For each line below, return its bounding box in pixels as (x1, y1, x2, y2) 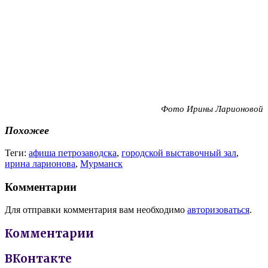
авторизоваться (187, 205, 249, 215)
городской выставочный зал (121, 147, 236, 158)
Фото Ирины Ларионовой (161, 103, 263, 114)
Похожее (5, 124, 49, 137)
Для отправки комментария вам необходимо (5, 205, 187, 215)
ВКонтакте (5, 251, 72, 266)
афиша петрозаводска (29, 147, 117, 158)
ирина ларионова (5, 158, 75, 169)
